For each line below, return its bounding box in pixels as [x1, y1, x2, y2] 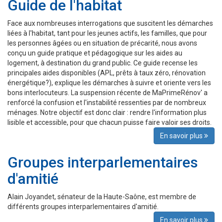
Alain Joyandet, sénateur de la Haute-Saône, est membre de [7, 193, 196, 201]
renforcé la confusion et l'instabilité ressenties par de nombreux [7, 99, 206, 107]
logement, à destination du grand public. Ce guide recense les [7, 59, 198, 67]
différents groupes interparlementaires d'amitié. [7, 203, 159, 211]
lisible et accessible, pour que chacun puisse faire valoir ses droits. [7, 118, 212, 127]
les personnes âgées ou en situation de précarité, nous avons [7, 39, 197, 48]
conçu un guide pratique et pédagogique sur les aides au [7, 49, 182, 57]
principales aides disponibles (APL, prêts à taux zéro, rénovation [7, 69, 206, 77]
